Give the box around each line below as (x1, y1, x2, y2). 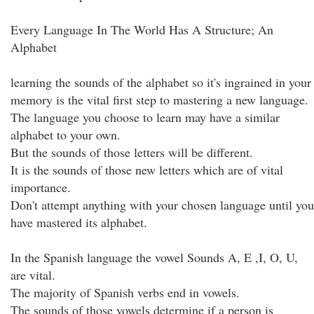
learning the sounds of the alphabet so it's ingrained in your (11, 74, 311, 90)
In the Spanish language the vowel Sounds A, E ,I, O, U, (11, 249, 298, 266)
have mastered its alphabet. (11, 214, 147, 231)
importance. (11, 179, 71, 196)
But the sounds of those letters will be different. (11, 144, 253, 161)
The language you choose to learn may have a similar (11, 109, 280, 125)
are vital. (11, 266, 55, 283)
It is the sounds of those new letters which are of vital (11, 161, 283, 178)
